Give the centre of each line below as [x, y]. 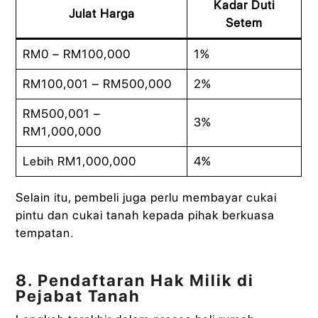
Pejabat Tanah [78, 296]
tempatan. [45, 233]
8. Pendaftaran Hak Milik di [135, 281]
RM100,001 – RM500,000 [97, 84]
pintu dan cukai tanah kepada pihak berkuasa [146, 215]
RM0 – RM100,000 [76, 54]
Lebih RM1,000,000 [79, 161]
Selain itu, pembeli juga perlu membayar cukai [147, 198]
